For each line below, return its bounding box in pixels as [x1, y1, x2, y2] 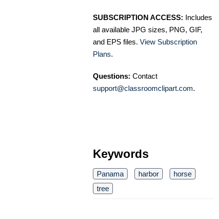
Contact [131, 72, 157, 81]
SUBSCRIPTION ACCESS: [93, 13, 183, 22]
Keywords [93, 147, 149, 161]
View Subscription [140, 38, 197, 46]
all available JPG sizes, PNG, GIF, [93, 25, 202, 34]
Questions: [93, 72, 131, 81]
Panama [97, 170, 124, 178]
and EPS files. [93, 38, 140, 46]
